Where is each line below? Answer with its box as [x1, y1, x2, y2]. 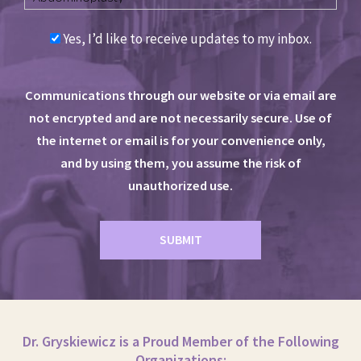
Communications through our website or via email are [24, 86, 337, 103]
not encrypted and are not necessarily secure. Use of [29, 109, 332, 126]
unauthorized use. [128, 176, 233, 193]
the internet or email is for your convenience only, [35, 131, 326, 148]
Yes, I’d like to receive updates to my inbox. [62, 29, 312, 48]
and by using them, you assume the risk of [60, 154, 301, 171]
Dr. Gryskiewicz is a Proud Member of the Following [22, 331, 339, 351]
